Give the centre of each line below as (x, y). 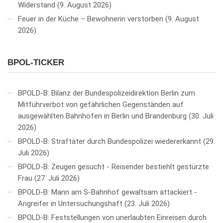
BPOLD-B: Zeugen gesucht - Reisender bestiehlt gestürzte (113, 167)
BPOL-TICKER (36, 62)
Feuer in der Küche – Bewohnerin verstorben (91, 19)
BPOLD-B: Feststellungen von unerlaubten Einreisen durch (112, 217)
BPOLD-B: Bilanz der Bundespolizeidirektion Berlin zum (107, 93)
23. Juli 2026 (147, 203)
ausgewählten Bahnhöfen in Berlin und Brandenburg (102, 116)
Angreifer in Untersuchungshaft (70, 203)
